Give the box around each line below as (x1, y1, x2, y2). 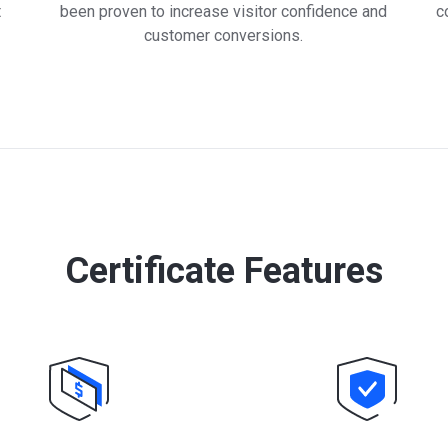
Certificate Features (65, 250, 383, 292)
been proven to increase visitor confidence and (59, 2, 387, 21)
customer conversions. (143, 26, 303, 45)
